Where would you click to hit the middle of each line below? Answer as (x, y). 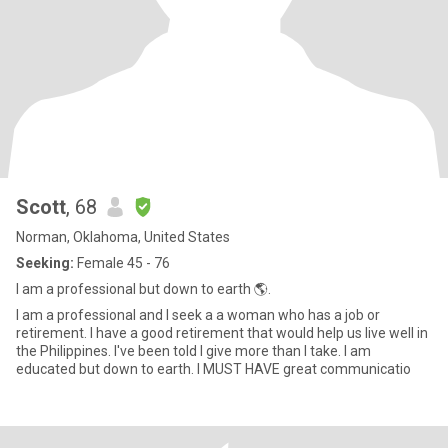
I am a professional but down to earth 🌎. (143, 289)
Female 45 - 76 (122, 263)
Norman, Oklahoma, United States (123, 237)
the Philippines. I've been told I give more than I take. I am (65, 351)
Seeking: (45, 263)
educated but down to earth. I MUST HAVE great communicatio (213, 369)
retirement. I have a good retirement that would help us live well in (53, 333)
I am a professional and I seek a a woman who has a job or (198, 315)
